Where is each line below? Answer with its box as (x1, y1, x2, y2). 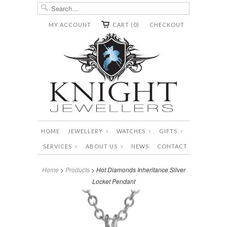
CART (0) (112, 21, 139, 28)
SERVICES (43, 143, 73, 149)
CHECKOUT (149, 21, 184, 28)
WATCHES (117, 128, 147, 134)
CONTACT (157, 143, 187, 149)
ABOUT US (85, 143, 119, 149)
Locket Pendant (92, 177, 135, 185)
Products (65, 165, 90, 174)
